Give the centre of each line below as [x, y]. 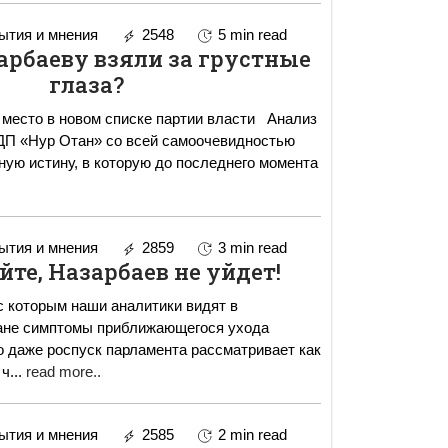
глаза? [87, 85]
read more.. [63, 372]
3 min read [252, 248]
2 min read [252, 435]
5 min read [252, 35]
